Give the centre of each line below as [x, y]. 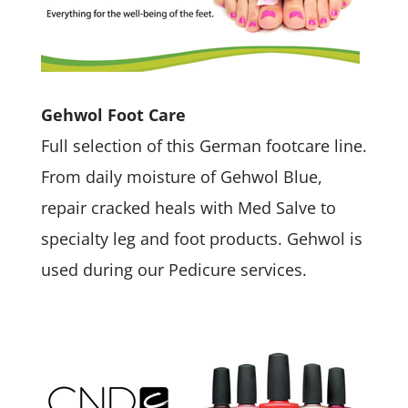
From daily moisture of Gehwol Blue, [181, 177]
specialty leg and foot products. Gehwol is [201, 239]
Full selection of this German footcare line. [204, 146]
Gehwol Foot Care [113, 115]
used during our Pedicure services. [173, 270]
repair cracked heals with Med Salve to [188, 208]
